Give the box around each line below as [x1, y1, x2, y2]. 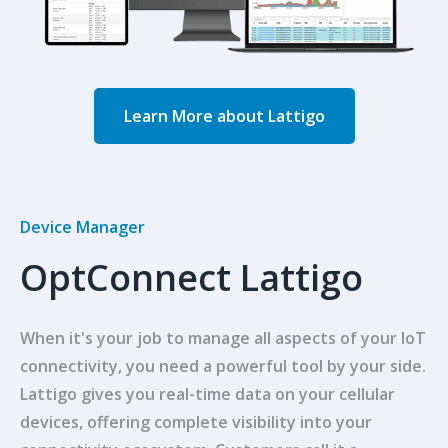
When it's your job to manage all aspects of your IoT [20, 326, 426, 349]
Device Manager [20, 215, 145, 238]
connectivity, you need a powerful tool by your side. [20, 354, 426, 377]
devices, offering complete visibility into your [20, 410, 372, 433]
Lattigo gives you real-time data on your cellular [20, 382, 395, 405]
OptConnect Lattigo [20, 252, 363, 302]
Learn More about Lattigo [123, 104, 325, 127]
